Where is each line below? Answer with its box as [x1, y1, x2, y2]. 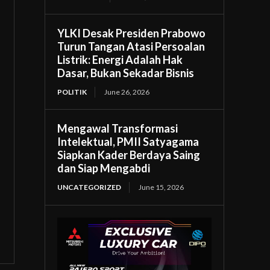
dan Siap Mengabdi [57, 161, 151, 175]
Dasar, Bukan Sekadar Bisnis [57, 66, 195, 80]
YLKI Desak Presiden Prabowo [57, 26, 206, 40]
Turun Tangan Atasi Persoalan [57, 39, 206, 53]
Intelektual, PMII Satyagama [57, 134, 199, 148]
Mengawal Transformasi [57, 121, 178, 135]
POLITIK [57, 87, 87, 96]
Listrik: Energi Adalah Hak [57, 52, 183, 66]
